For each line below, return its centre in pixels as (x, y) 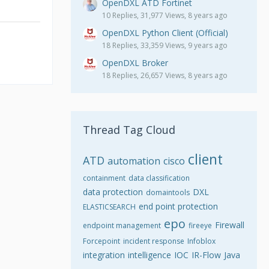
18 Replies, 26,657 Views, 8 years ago (165, 75)
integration (104, 255)
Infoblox (201, 241)
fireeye (200, 225)
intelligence (150, 255)
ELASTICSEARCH (109, 207)
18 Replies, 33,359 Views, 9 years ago (165, 45)
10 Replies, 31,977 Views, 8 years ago (165, 15)
